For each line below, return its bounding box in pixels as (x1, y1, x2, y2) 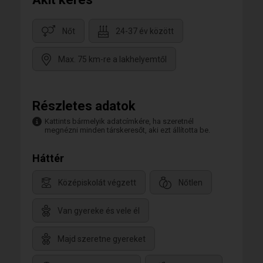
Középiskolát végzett (58, 178, 136, 188)
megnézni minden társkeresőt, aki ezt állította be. (45, 126, 210, 134)
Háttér (32, 152, 64, 164)
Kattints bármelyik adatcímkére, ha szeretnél (45, 117, 194, 126)
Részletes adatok (32, 99, 136, 113)
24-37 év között (116, 26, 174, 36)
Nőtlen (178, 178, 203, 188)
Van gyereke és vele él (58, 206, 140, 216)
